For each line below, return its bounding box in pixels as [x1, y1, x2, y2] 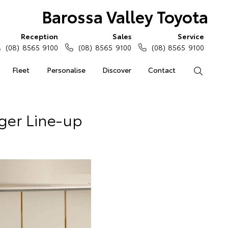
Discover [102, 65, 131, 75]
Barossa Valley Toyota [41, 5, 208, 27]
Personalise [46, 65, 85, 75]
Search [203, 65, 225, 75]
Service [178, 31, 204, 41]
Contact [148, 65, 176, 75]
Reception [21, 31, 59, 41]
